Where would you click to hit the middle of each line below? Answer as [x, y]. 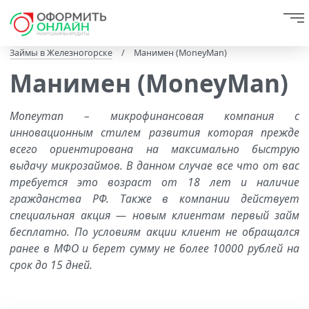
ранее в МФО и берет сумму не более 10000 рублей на [154, 248]
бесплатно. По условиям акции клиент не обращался [154, 232]
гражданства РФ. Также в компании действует [154, 199]
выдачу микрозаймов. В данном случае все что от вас [154, 166]
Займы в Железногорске [61, 53]
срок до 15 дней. [51, 265]
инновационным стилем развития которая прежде [154, 132]
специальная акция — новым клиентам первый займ [154, 215]
